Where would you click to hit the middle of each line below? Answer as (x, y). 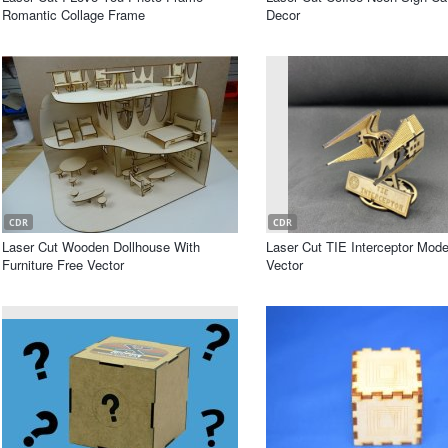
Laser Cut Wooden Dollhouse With (101, 246)
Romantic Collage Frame (73, 14)
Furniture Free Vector (63, 264)
